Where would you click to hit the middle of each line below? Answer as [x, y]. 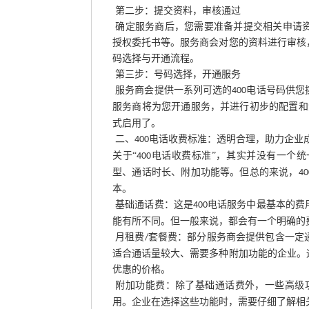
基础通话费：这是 [154, 205]
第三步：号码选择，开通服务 [178, 74]
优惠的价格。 [141, 269]
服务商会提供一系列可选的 [174, 90]
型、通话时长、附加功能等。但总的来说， [206, 172]
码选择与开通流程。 [156, 58]
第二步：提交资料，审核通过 [178, 11]
